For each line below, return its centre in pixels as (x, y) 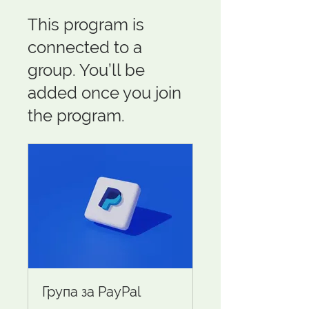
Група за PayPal (91, 292)
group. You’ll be (86, 70)
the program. (76, 116)
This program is (86, 25)
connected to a (85, 48)
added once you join (104, 93)
